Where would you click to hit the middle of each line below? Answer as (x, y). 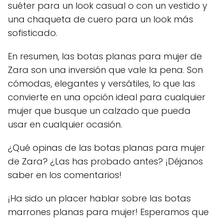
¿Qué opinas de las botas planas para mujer (106, 148)
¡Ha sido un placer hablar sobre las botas (99, 199)
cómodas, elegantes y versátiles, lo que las (101, 84)
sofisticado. (33, 33)
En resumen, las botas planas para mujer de (105, 56)
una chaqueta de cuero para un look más (100, 19)
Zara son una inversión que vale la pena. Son (105, 70)
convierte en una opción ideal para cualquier (107, 97)
